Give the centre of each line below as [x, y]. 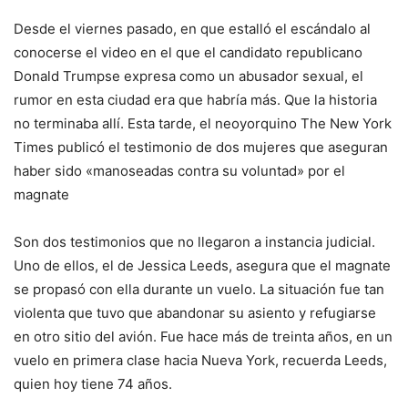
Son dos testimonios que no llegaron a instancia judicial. [194, 242]
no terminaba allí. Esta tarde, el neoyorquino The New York [203, 124]
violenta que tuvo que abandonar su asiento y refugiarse [195, 313]
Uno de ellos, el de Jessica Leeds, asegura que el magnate [202, 266]
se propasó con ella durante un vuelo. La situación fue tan [199, 290]
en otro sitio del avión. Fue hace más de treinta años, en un [203, 337]
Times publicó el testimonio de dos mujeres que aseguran [201, 148]
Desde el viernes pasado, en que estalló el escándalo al [192, 29]
